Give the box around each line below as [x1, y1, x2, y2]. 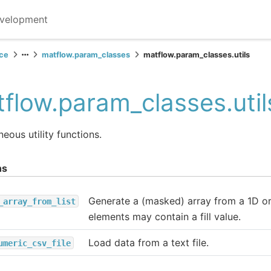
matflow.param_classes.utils [143, 50, 250, 59]
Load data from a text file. [88, 236, 209, 249]
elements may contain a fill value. [88, 210, 241, 223]
